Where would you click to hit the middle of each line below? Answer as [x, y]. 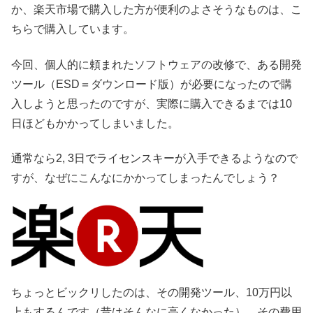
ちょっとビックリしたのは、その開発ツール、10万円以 [152, 293]
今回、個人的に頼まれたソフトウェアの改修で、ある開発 [156, 64]
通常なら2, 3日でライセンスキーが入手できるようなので [154, 159]
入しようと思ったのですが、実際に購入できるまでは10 [152, 103]
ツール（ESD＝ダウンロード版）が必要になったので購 [152, 84]
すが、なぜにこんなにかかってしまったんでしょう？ [145, 178]
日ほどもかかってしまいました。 [95, 123]
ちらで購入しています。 [73, 29]
